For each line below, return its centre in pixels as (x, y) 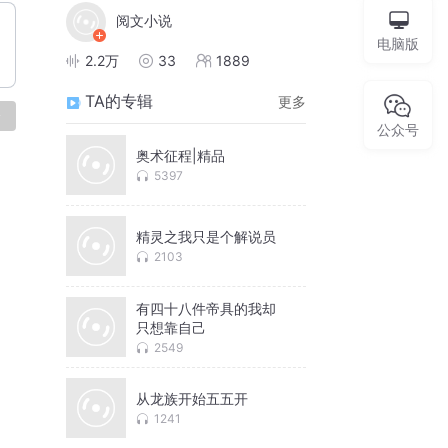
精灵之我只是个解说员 (206, 237)
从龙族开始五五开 (192, 399)
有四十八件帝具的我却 (206, 308)
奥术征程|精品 (180, 156)
